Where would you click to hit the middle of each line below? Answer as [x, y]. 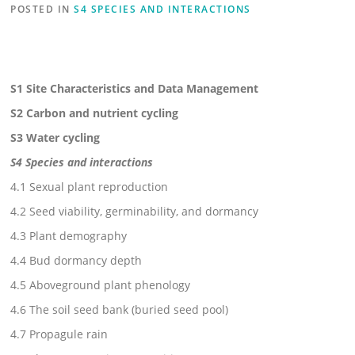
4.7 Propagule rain [59, 334]
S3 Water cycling [55, 138]
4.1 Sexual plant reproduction [90, 187]
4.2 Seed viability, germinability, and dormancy [135, 212]
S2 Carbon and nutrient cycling [95, 113]
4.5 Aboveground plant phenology [101, 285]
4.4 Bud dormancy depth [76, 261]
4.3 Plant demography [69, 236]
